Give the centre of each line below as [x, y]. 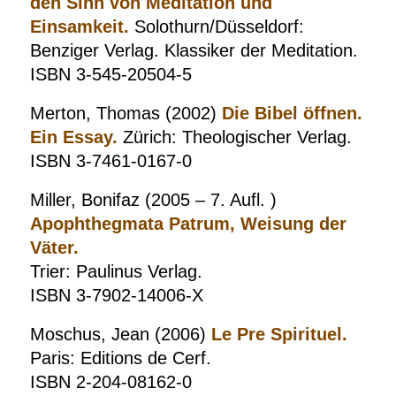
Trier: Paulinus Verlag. [116, 271]
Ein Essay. [73, 137]
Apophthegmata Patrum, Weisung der [188, 224]
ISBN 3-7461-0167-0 [110, 161]
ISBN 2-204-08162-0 [110, 382]
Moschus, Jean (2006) [120, 334]
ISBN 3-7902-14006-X [116, 295]
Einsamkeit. [79, 27]
